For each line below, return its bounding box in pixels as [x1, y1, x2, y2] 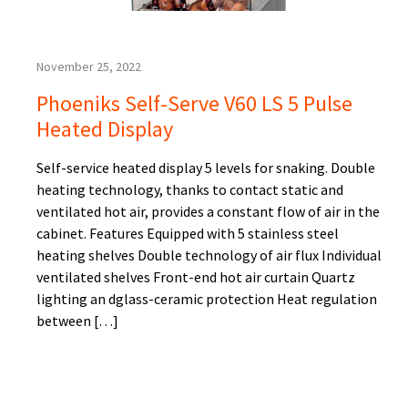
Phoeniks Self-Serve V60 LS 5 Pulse [36, 89, 352, 118]
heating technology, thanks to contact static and [36, 180, 343, 199]
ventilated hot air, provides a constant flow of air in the [36, 202, 380, 221]
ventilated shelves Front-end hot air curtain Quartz [36, 268, 355, 287]
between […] [36, 311, 118, 331]
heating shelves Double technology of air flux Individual [36, 246, 382, 265]
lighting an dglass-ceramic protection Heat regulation [36, 290, 377, 309]
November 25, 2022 [36, 58, 141, 76]
